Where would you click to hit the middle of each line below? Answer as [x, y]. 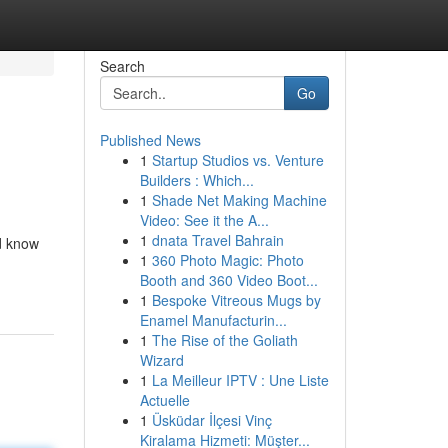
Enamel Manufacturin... [213, 320]
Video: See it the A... [204, 220]
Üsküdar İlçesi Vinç [211, 420]
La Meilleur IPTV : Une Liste [240, 380]
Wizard [161, 360]
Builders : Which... [196, 180]
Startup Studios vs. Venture [237, 160]
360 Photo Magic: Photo [227, 260]
